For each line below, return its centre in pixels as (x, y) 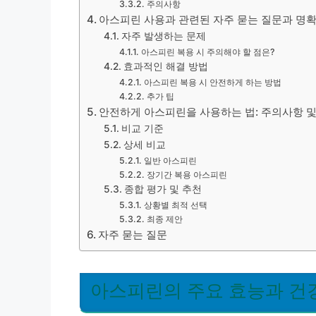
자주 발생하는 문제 (163, 36)
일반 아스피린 (170, 160)
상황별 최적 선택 (175, 205)
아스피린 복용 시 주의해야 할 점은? (208, 52)
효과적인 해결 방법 (165, 66)
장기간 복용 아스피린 (187, 175)
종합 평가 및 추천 (163, 189)
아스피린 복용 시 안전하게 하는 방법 (212, 82)
